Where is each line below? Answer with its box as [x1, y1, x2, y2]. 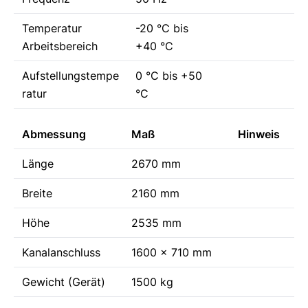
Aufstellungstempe [22, 68, 119, 82]
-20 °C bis [135, 21, 188, 35]
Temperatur [22, 21, 82, 35]
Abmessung [22, 126, 86, 141]
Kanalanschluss [22, 245, 100, 259]
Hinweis [238, 126, 280, 141]
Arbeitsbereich [22, 38, 98, 53]
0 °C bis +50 [135, 68, 202, 82]
